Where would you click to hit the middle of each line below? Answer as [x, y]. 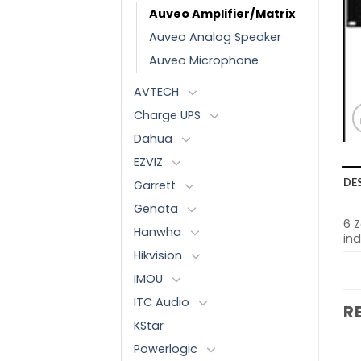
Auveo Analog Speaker [215, 37]
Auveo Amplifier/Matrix [222, 13]
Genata [156, 208]
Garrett [155, 185]
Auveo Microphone [204, 60]
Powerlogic [166, 349]
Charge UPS [167, 115]
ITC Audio [162, 302]
